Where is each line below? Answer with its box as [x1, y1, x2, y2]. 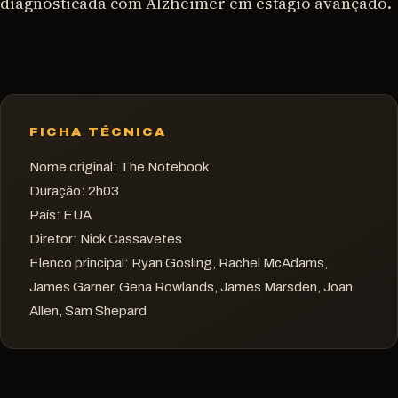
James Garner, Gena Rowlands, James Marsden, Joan [29, 280, 353, 295]
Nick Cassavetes [77, 232, 182, 247]
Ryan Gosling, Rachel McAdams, [129, 256, 328, 271]
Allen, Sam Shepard [29, 304, 147, 319]
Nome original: [29, 160, 117, 175]
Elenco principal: [29, 256, 129, 271]
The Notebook [117, 160, 210, 175]
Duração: [29, 184, 85, 199]
